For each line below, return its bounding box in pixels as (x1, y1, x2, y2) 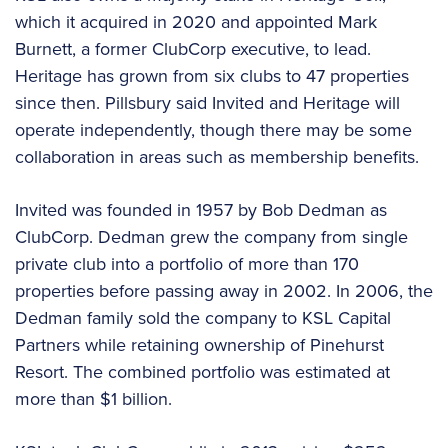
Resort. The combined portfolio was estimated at (15, 359, 390, 386)
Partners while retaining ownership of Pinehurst (15, 332, 384, 359)
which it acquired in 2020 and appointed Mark (15, 9, 377, 36)
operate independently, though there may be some (15, 117, 412, 144)
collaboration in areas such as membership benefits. (15, 144, 419, 171)
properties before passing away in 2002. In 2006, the (15, 278, 433, 305)
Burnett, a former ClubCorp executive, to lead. (15, 36, 371, 63)
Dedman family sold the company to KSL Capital (15, 305, 391, 332)
